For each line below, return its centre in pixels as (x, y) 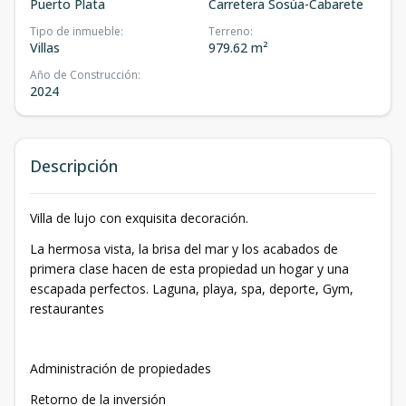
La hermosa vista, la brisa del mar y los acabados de (184, 249)
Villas (45, 48)
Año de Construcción (84, 75)
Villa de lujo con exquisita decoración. (139, 218)
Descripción (74, 166)
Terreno (229, 32)
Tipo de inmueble (75, 32)
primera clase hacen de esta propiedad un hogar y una (189, 269)
